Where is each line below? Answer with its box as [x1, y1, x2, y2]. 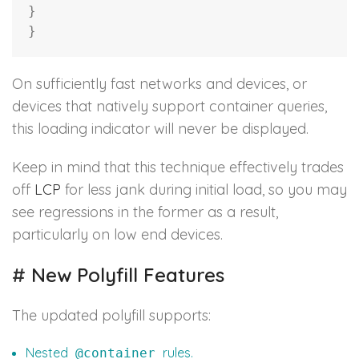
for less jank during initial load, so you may [61, 180, 347, 200]
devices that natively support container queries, [12, 97, 327, 116]
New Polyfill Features [26, 263, 224, 288]
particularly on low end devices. [12, 225, 223, 244]
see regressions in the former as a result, [12, 203, 278, 222]
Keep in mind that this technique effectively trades [12, 158, 344, 177]
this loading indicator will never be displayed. [12, 119, 309, 139]
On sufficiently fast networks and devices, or [12, 75, 307, 94]
